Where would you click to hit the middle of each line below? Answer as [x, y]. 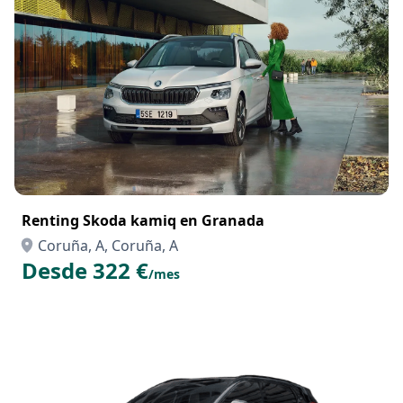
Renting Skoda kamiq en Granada [143, 220]
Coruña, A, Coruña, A [108, 246]
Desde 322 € [85, 270]
